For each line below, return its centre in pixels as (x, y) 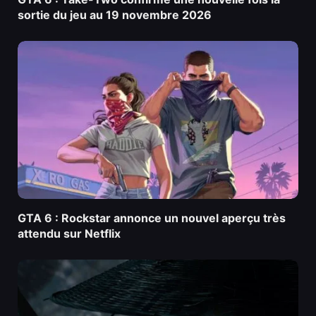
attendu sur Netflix (69, 233)
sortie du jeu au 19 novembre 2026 (115, 15)
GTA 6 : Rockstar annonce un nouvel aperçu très (152, 218)
